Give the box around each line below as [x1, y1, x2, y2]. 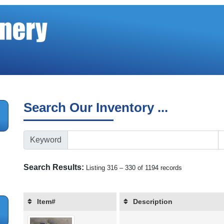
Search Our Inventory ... [23, 100, 168, 115]
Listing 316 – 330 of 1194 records [86, 164, 182, 171]
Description [133, 197, 173, 206]
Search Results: [23, 163, 84, 171]
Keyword [30, 135, 62, 144]
